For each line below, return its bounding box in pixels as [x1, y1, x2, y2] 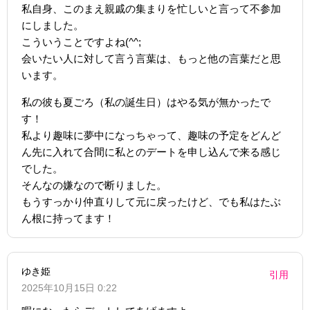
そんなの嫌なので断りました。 [21, 179, 167, 191]
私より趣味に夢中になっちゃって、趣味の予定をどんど [21, 129, 281, 141]
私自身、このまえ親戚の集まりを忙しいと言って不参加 [21, 2, 281, 15]
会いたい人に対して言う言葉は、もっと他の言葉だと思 [21, 52, 281, 64]
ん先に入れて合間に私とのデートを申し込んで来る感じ [21, 145, 281, 158]
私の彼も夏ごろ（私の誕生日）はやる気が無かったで [21, 95, 271, 108]
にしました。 [21, 19, 84, 31]
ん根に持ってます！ [21, 212, 115, 224]
